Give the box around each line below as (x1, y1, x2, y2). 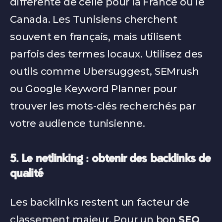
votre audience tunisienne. (10, 117, 145, 129)
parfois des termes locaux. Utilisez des (10, 48, 203, 60)
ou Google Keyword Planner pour (10, 83, 177, 95)
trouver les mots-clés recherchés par (10, 100, 196, 112)
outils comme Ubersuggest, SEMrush (10, 65, 199, 77)
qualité (10, 169, 43, 180)
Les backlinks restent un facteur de (10, 196, 189, 208)
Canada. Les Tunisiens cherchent (10, 13, 177, 25)
